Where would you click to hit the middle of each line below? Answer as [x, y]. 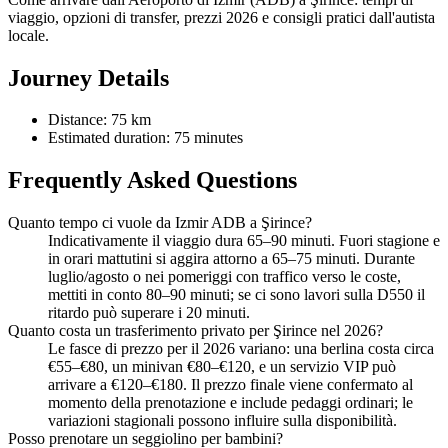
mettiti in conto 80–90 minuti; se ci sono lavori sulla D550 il [236, 295]
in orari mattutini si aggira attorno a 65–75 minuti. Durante [231, 259]
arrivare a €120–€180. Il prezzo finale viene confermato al [230, 385]
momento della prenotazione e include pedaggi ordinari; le [230, 403]
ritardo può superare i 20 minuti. [149, 313]
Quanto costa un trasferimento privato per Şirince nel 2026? [195, 331]
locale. [28, 35]
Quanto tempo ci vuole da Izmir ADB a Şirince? [160, 223]
